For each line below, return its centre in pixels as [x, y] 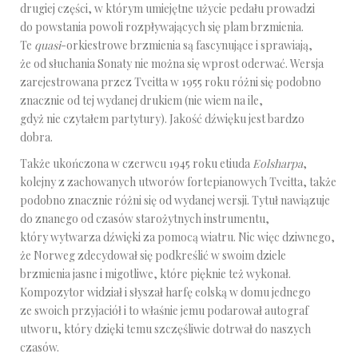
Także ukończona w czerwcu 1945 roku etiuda [136, 163]
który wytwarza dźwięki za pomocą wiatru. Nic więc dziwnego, [177, 237]
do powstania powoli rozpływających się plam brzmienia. [162, 27]
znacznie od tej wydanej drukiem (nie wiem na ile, [141, 100]
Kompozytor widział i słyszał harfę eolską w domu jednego [165, 292]
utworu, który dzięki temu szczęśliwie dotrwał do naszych [165, 329]
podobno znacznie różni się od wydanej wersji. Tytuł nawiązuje [175, 200]
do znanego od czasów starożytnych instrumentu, [145, 219]
